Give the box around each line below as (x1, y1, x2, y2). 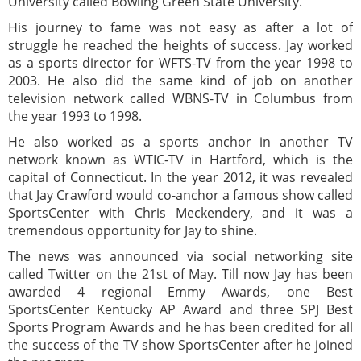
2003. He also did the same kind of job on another (8, 71, 353, 89)
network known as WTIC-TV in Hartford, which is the (8, 150, 353, 168)
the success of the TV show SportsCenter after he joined (8, 335, 353, 354)
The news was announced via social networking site (8, 247, 353, 265)
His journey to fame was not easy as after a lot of (8, 18, 353, 36)
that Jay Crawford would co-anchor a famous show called (8, 185, 353, 204)
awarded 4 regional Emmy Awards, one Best (8, 282, 353, 301)
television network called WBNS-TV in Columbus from (8, 89, 353, 107)
